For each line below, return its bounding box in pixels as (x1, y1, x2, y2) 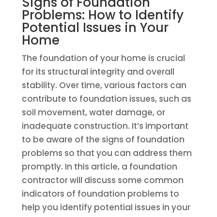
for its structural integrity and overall (21, 66, 174, 77)
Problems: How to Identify (21, 6, 184, 24)
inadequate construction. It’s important (21, 120, 188, 132)
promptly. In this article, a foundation (21, 161, 177, 172)
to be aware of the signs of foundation (21, 134, 185, 145)
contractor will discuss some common (21, 174, 184, 186)
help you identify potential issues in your (21, 201, 190, 213)
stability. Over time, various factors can (21, 79, 186, 91)
